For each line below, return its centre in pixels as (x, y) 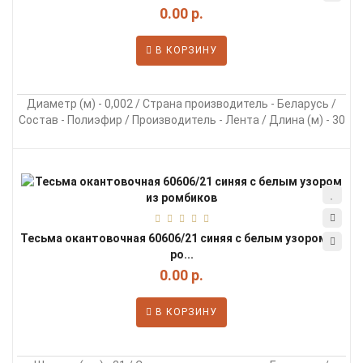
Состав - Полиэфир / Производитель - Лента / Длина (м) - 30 (181, 120)
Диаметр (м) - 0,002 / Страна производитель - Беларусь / (181, 104)
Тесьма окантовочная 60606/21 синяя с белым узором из (181, 238)
